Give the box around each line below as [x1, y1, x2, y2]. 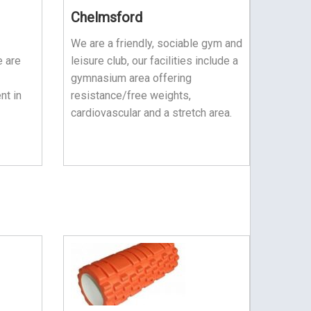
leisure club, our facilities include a [70, 53, 238, 67]
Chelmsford [70, 8, 142, 26]
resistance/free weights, [70, 88, 191, 102]
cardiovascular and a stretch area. [70, 106, 232, 119]
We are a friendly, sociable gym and [70, 36, 242, 50]
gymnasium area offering [70, 71, 192, 85]
